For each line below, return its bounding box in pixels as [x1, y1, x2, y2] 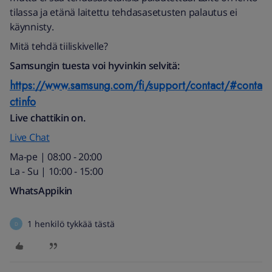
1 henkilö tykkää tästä [27, 218, 115, 229]
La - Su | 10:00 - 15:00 [10, 165, 103, 178]
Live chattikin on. [10, 111, 86, 124]
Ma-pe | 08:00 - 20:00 [10, 150, 102, 163]
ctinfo [10, 94, 36, 110]
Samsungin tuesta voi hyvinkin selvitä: [10, 59, 180, 72]
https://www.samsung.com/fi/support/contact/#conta [10, 78, 262, 93]
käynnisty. [10, 20, 54, 33]
